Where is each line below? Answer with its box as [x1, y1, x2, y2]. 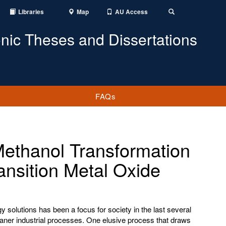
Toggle [174, 8, 190, 15]
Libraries [18, 7, 44, 16]
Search [174, 14, 190, 21]
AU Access [115, 7, 148, 16]
